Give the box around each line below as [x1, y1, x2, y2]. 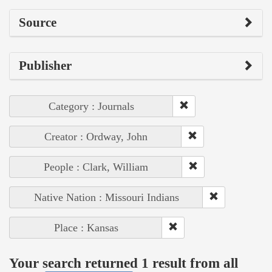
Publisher [19, 58, 72, 73]
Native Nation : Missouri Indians [33, 191, 179, 203]
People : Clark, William [44, 160, 148, 173]
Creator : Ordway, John [44, 130, 148, 143]
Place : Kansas [53, 221, 118, 234]
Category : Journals [49, 100, 134, 112]
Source [19, 15, 56, 30]
